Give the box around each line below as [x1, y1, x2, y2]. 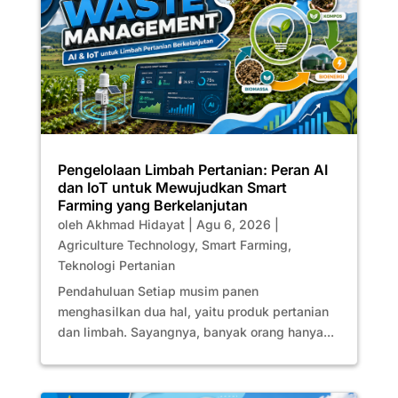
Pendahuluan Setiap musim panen [57, 283, 259, 298]
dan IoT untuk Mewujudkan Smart [57, 178, 287, 196]
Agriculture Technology [57, 236, 195, 252]
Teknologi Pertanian [57, 257, 175, 273]
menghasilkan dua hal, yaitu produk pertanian [57, 303, 329, 319]
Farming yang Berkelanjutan [57, 195, 248, 214]
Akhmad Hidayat [85, 216, 185, 232]
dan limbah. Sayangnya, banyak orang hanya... [57, 323, 334, 339]
